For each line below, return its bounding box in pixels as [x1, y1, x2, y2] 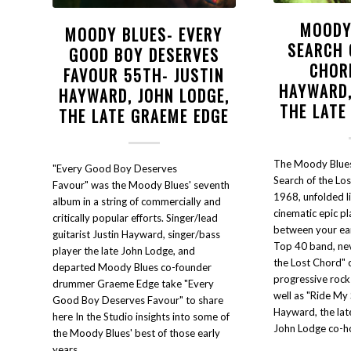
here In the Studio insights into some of [52, 309, 230, 323]
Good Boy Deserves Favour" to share [52, 293, 223, 306]
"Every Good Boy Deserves [52, 161, 177, 175]
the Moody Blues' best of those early [52, 326, 220, 339]
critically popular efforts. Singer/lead [52, 211, 218, 224]
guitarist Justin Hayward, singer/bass [52, 227, 220, 241]
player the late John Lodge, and [52, 244, 195, 257]
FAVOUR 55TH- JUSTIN [63, 63, 225, 87]
